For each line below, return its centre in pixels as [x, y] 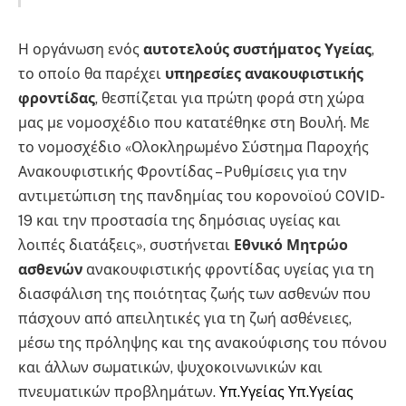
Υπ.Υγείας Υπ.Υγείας [285, 391]
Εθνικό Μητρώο [291, 245]
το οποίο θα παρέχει [92, 73]
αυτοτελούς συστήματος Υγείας [257, 49]
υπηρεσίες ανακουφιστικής [264, 73]
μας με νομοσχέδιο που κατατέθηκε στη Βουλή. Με [194, 122]
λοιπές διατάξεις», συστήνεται [126, 245]
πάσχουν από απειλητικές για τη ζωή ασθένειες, [185, 318]
